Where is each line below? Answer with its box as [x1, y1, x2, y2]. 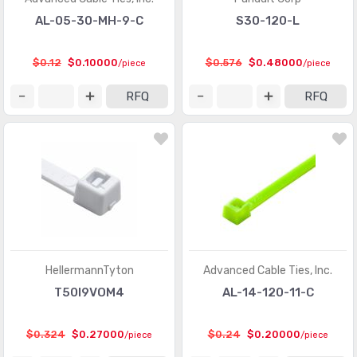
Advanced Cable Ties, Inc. [203, 264, 332, 277]
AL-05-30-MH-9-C [35, 14, 143, 28]
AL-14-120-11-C [222, 285, 314, 300]
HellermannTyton [45, 264, 134, 277]
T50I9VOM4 [54, 285, 124, 300]
